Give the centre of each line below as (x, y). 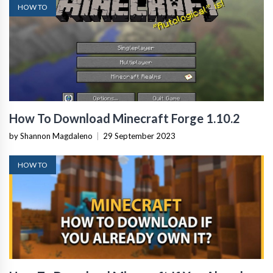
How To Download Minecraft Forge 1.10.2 (125, 118)
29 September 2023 (139, 136)
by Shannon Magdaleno (51, 136)
